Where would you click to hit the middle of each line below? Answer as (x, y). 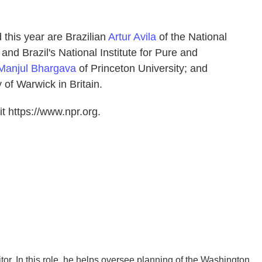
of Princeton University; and (142, 68)
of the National (192, 37)
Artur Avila (132, 37)
